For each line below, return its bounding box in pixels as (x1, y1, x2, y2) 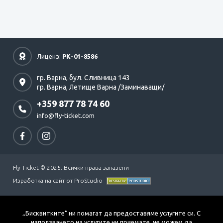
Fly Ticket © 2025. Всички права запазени (13, 164, 129, 171)
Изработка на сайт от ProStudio (13, 177, 103, 184)
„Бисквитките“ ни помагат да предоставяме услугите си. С (22, 210, 201, 217)
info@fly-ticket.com (37, 112, 95, 119)
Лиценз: (37, 52, 62, 60)
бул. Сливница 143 (69, 73, 130, 82)
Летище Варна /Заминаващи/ (69, 83, 164, 91)
